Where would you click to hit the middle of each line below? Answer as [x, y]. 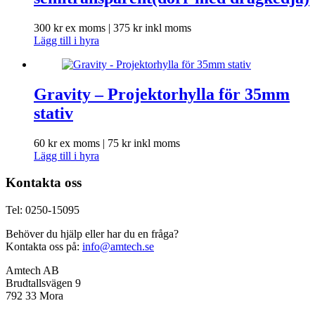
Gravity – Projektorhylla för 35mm [162, 94]
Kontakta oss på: [44, 247]
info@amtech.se [118, 247]
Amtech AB [32, 271]
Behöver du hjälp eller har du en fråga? [92, 234]
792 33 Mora [34, 296]
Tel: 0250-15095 [43, 210]
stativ [53, 113]
